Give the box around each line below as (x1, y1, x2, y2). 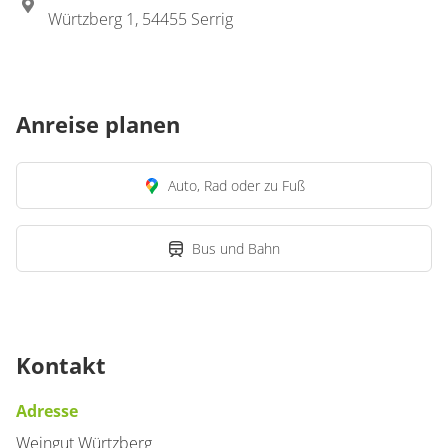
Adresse (16, 400, 78, 422)
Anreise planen (16, 109, 180, 139)
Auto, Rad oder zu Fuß (167, 176, 305, 195)
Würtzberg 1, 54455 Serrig (48, 8, 233, 30)
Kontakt (16, 350, 106, 380)
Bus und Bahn (192, 239, 280, 258)
